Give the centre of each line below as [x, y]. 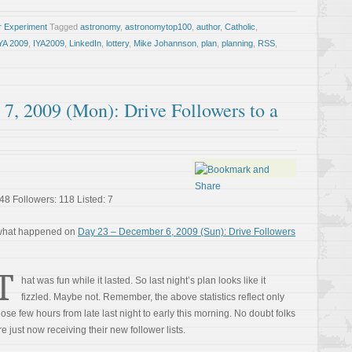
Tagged [65, 27]
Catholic [240, 27]
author [208, 27]
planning [237, 43]
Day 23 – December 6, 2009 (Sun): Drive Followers [187, 232]
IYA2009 [49, 43]
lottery [117, 43]
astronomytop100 [158, 27]
